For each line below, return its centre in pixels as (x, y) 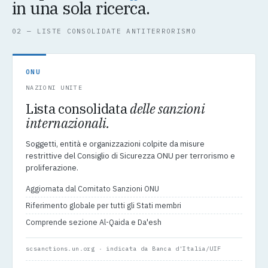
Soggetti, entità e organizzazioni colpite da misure (115, 144)
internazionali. (68, 123)
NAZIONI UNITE (54, 88)
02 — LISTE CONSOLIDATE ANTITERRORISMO (104, 31)
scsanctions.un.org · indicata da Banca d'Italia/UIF (124, 249)
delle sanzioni (167, 109)
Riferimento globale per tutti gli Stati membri (103, 205)
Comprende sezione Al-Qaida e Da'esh (94, 222)
